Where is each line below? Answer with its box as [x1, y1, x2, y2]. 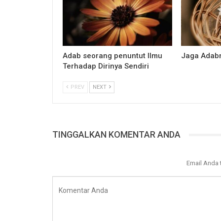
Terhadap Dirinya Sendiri [63, 62, 149, 71]
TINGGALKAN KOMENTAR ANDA [52, 129, 181, 140]
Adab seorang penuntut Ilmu [63, 51, 162, 61]
